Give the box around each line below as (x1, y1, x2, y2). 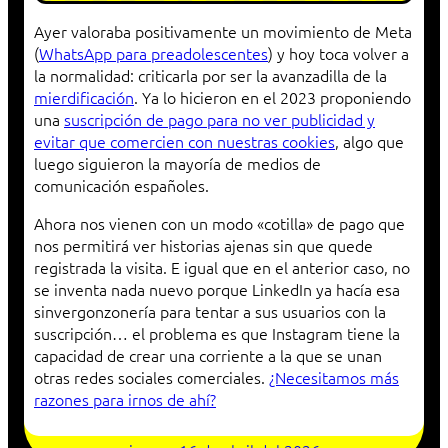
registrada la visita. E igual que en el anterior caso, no (34, 256, 410, 279)
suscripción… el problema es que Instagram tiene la (34, 322, 400, 345)
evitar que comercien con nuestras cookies (34, 130, 335, 153)
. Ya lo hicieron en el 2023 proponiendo (134, 86, 411, 109)
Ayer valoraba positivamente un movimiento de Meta (34, 20, 412, 43)
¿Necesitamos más (269, 366, 399, 389)
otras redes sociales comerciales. (34, 366, 269, 389)
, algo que (335, 130, 404, 153)
